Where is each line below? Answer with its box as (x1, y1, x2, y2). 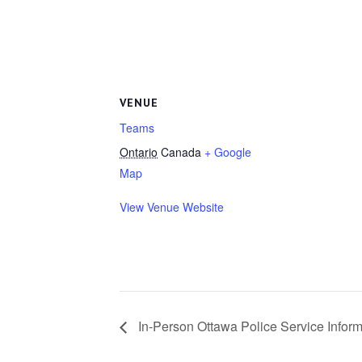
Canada (161, 144, 201, 160)
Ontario (120, 144, 158, 160)
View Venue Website (120, 199, 224, 215)
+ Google (204, 144, 251, 160)
